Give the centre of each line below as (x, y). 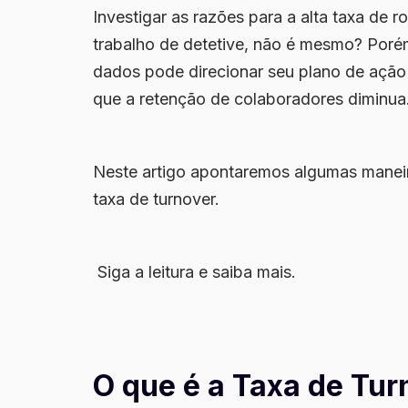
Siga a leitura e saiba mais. (197, 271)
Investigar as (143, 16)
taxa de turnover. (158, 199)
